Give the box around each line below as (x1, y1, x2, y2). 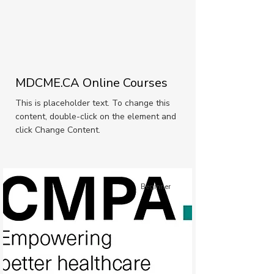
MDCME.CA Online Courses (15, 75, 168, 91)
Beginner (140, 182, 171, 191)
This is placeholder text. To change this (15, 97, 170, 109)
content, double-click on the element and (15, 111, 176, 122)
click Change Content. (15, 124, 100, 136)
